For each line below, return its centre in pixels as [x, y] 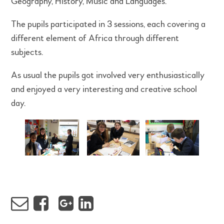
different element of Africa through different [95, 38]
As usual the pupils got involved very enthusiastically [108, 75]
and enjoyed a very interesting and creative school [104, 89]
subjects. [28, 52]
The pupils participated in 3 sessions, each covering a [108, 24]
